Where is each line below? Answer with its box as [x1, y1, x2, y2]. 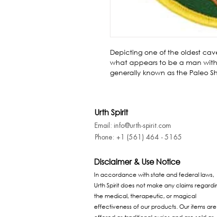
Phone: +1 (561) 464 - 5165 [95, 133, 182, 142]
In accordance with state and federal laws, [94, 170, 214, 179]
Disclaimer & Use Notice [94, 156, 180, 167]
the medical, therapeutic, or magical [94, 192, 196, 201]
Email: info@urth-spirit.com [94, 121, 171, 130]
